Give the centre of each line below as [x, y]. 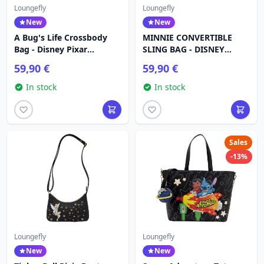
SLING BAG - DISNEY [184, 49]
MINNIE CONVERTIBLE [187, 37]
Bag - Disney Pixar [51, 49]
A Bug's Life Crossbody [61, 37]
